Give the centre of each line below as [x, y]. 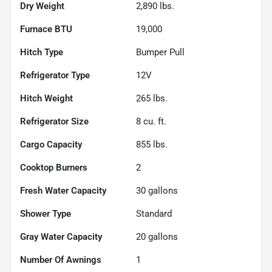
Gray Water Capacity [61, 237]
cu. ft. [154, 122]
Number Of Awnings [61, 260]
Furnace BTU [46, 29]
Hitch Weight [46, 99]
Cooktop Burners [54, 168]
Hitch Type [42, 53]
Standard [154, 214]
